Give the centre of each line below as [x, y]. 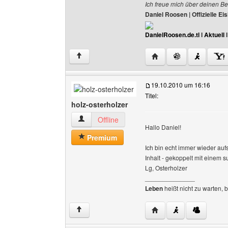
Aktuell [214, 35]
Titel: [152, 95]
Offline [108, 120]
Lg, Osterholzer [166, 168]
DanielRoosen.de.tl [172, 35]
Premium [101, 137]
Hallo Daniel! [163, 127]
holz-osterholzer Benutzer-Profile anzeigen [146, 119]
